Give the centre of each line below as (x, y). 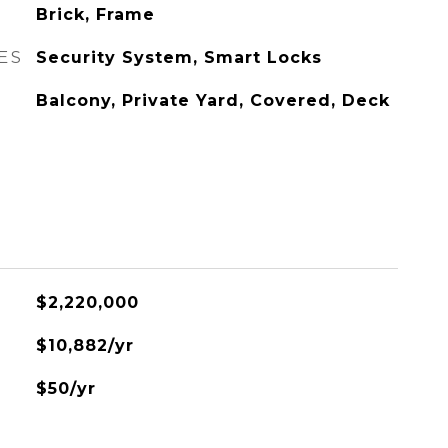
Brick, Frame (95, 14)
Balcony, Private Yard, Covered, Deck (212, 100)
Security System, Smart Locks (178, 57)
